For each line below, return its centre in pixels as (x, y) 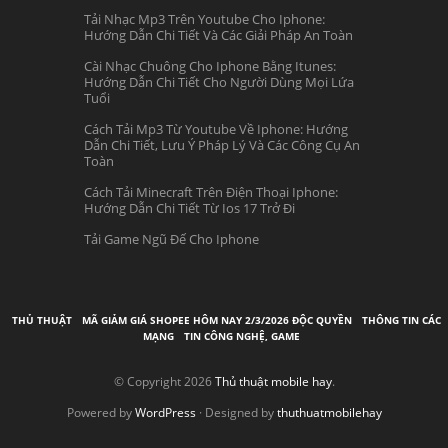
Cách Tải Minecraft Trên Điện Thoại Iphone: (211, 192)
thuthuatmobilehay (329, 413)
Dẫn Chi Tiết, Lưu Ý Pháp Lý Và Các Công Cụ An (222, 145)
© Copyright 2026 (164, 382)
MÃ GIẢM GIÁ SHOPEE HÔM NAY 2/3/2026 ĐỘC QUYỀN (217, 320)
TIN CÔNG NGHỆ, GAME (242, 336)
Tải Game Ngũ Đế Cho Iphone (171, 239)
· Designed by (236, 413)
